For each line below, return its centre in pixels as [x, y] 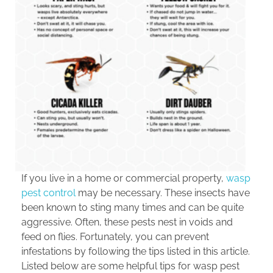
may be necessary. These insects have [163, 193]
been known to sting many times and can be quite [133, 208]
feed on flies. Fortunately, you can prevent [115, 237]
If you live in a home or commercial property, [124, 179]
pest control [48, 193]
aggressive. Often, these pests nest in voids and [127, 222]
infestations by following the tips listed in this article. [136, 252]
